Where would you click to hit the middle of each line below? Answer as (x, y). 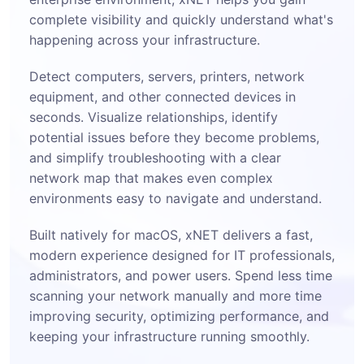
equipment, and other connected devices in (162, 97)
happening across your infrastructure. (145, 40)
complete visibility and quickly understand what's (181, 19)
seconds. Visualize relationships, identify (154, 117)
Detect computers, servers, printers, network (167, 76)
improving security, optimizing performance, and (179, 316)
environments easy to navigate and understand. (175, 198)
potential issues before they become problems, (174, 137)
